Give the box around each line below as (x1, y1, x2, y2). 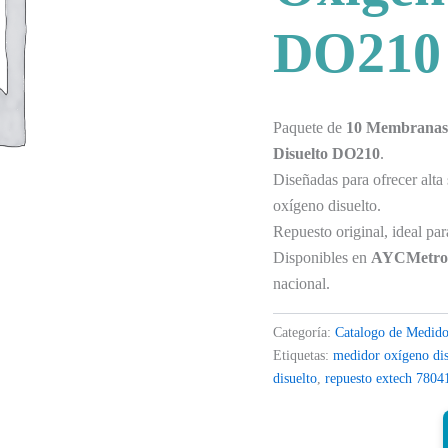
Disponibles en (273, 248, 372, 266)
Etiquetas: (273, 346, 334, 363)
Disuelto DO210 (273, 144, 381, 162)
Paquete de (273, 118, 347, 136)
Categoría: (273, 323, 336, 340)
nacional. (273, 274, 331, 292)
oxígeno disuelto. (273, 196, 382, 214)
